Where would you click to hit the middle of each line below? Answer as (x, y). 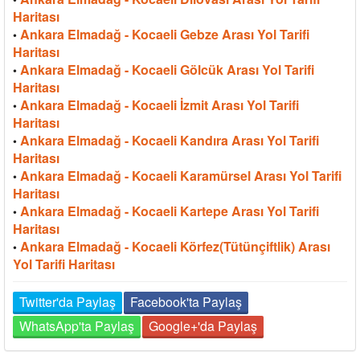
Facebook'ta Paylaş (186, 301)
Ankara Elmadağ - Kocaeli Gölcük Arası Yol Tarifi (167, 69)
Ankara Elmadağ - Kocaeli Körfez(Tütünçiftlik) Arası (175, 246)
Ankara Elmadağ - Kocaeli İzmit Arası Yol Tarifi (160, 104)
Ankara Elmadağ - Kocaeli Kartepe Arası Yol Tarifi (170, 211)
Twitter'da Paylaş (67, 301)
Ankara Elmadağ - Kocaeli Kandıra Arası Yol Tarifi (170, 140)
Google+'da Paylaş (203, 325)
